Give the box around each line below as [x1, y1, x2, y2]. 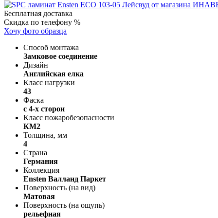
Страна [23, 148, 47, 157]
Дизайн [23, 60, 48, 69]
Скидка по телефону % [4, 18, 80, 26]
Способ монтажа [23, 43, 79, 52]
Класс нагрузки [23, 78, 75, 87]
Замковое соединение [23, 52, 97, 60]
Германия [23, 157, 58, 165]
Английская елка [23, 69, 84, 78]
